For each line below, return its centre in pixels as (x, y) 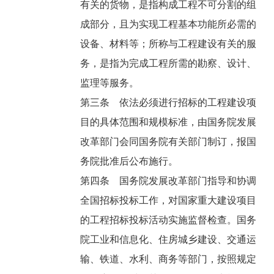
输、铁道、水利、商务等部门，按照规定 (168, 259)
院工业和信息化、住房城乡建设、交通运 (168, 240)
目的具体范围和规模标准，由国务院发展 (168, 122)
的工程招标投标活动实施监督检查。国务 (168, 220)
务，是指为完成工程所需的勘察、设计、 (168, 64)
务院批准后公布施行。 (131, 161)
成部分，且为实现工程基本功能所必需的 (168, 24)
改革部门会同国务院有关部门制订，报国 (168, 142)
